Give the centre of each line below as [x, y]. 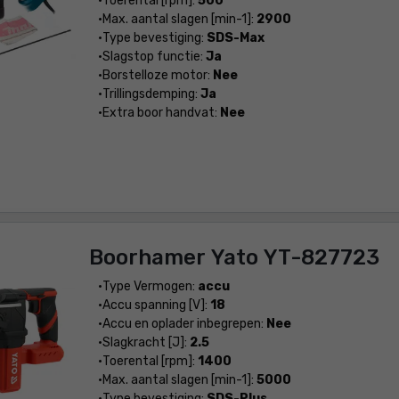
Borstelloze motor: [157, 75]
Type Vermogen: [150, 286]
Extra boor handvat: [161, 113]
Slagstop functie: [154, 57]
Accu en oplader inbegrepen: [184, 324]
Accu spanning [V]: [156, 305]
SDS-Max [235, 38]
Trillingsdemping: [151, 94]
